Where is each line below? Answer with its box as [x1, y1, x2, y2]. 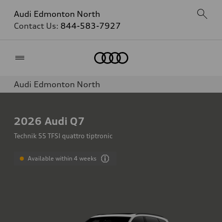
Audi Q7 [45, 114, 85, 127]
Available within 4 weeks [28, 155, 97, 162]
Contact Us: [14, 21, 60, 31]
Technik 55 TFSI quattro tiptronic [14, 132, 112, 140]
